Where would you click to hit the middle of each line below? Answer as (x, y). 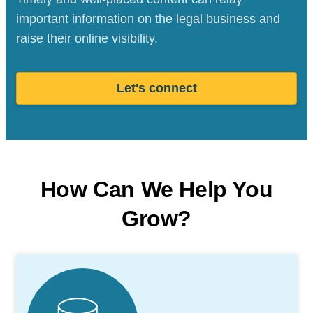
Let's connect (156, 88)
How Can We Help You (156, 189)
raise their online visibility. (87, 38)
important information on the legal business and (148, 19)
